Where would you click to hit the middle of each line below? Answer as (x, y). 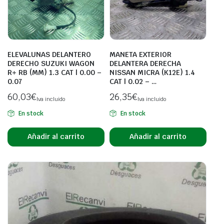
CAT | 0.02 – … (133, 81)
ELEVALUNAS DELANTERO (49, 54)
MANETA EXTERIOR (140, 54)
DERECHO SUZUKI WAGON (51, 63)
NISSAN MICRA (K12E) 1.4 (152, 72)
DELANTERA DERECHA (145, 63)
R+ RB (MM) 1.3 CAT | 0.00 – (54, 72)
